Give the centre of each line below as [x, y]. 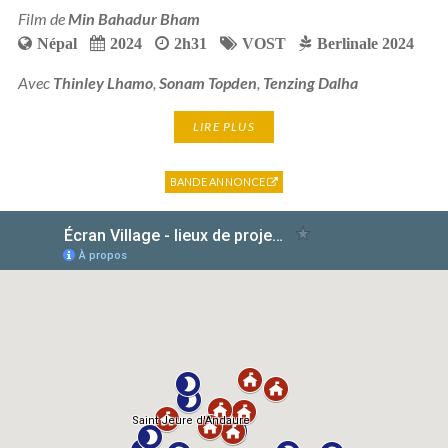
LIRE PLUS [224, 126]
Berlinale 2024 [365, 42]
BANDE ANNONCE [218, 181]
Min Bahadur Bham [133, 18]
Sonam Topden [207, 82]
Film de [42, 18]
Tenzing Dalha [310, 82]
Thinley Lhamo [102, 82]
